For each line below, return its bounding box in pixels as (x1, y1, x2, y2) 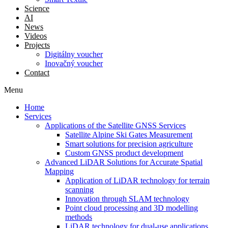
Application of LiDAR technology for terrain (65, 176, 210, 185)
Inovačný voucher (45, 59, 103, 68)
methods (65, 213, 92, 221)
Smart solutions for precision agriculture (65, 139, 193, 148)
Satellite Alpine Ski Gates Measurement (65, 130, 192, 139)
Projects (24, 41, 50, 49)
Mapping (45, 167, 74, 176)
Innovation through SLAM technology (65, 194, 189, 203)
